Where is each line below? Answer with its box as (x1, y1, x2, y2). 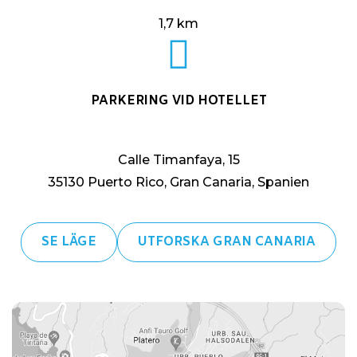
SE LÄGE (41, 233, 96, 251)
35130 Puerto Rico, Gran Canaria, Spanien (48, 175, 309, 190)
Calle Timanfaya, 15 (117, 152, 240, 168)
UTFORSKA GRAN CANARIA (138, 233, 316, 251)
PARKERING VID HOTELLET (90, 92, 267, 110)
